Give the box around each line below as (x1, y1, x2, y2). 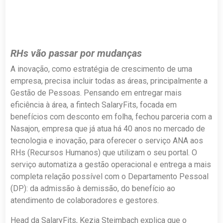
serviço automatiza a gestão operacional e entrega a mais (10, 159, 212, 169)
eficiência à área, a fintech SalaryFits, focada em (10, 100, 177, 110)
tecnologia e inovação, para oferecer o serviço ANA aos (10, 135, 204, 145)
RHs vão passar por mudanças (10, 47, 142, 59)
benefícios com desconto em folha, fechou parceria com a (10, 111, 213, 121)
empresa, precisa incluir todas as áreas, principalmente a (10, 76, 208, 86)
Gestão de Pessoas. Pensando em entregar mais (10, 88, 182, 98)
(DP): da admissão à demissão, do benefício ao (10, 183, 176, 193)
